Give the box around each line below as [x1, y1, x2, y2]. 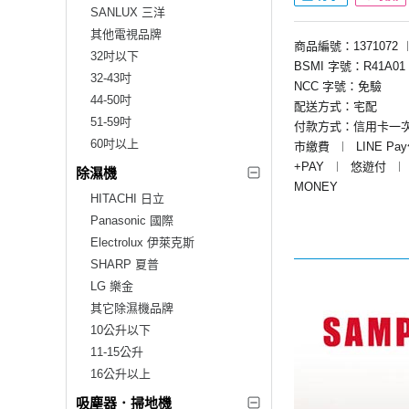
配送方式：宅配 [294, 99, 377, 113]
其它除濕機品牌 [90, 300, 173, 315]
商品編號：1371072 [294, 38, 398, 53]
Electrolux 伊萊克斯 [90, 235, 194, 249]
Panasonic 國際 [90, 213, 173, 227]
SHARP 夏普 [90, 257, 159, 271]
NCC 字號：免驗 [294, 79, 382, 93]
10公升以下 [90, 322, 151, 337]
